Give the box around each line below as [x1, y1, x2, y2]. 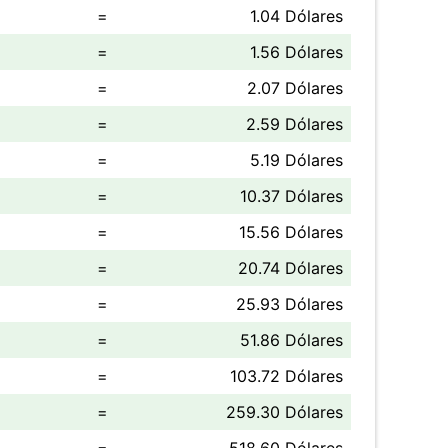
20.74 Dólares [238, 258, 343, 278]
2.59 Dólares [246, 114, 343, 134]
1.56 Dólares [250, 42, 343, 62]
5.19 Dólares [250, 150, 343, 170]
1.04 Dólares [250, 6, 343, 26]
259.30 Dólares [226, 402, 343, 422]
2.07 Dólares [247, 78, 343, 98]
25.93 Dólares [236, 294, 343, 314]
